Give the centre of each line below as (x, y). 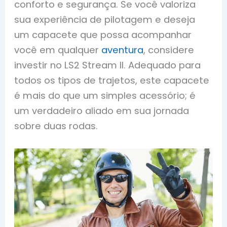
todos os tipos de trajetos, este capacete (112, 80)
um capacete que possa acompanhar (103, 34)
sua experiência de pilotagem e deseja (105, 19)
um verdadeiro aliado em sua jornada (102, 110)
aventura (123, 50)
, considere (169, 50)
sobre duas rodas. (56, 126)
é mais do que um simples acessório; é (105, 95)
